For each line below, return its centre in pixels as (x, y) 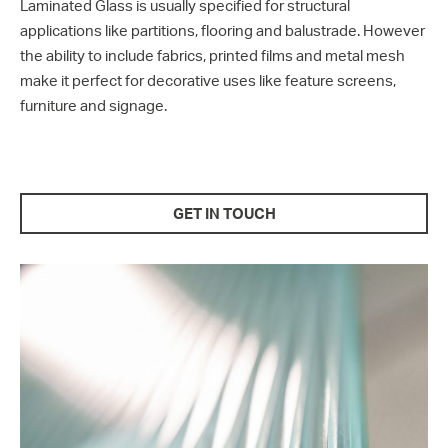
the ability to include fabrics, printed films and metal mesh (212, 55)
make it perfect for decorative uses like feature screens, (208, 80)
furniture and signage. (93, 105)
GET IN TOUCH (224, 213)
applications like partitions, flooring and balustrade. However (222, 30)
